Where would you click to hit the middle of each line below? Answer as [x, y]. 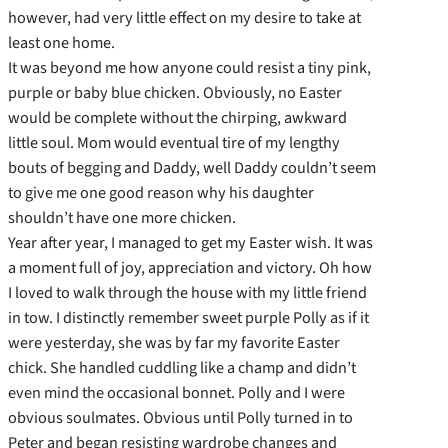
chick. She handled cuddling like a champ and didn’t [182, 368]
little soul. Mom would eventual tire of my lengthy [174, 143]
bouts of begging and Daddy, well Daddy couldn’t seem [192, 168]
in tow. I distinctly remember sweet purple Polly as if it [188, 318]
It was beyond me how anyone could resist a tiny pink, [189, 68]
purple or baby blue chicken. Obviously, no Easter [175, 93]
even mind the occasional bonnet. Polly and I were [176, 393]
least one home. [61, 43]
